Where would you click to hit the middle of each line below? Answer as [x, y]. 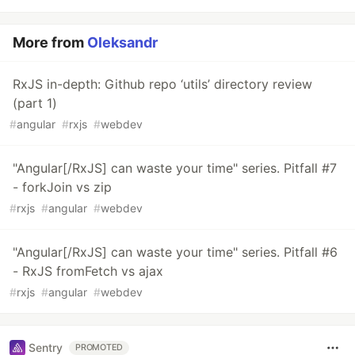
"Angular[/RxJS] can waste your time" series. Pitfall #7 [175, 168]
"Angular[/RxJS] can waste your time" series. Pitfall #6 [175, 252]
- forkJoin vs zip [62, 187]
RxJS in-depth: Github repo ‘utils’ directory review [162, 84]
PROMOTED [99, 347]
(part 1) [35, 103]
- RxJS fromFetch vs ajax [88, 271]
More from [50, 42]
